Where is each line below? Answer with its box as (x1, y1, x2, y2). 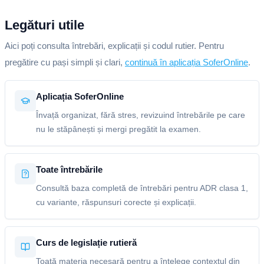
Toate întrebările (36, 164, 103, 174)
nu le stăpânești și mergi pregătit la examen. (36, 124, 201, 134)
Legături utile (5, 18, 84, 32)
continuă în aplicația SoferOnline (125, 57, 248, 67)
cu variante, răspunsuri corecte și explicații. (36, 197, 196, 207)
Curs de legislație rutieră (36, 237, 137, 247)
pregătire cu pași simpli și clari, (5, 57, 125, 67)
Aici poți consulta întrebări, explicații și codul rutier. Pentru (5, 41, 224, 51)
